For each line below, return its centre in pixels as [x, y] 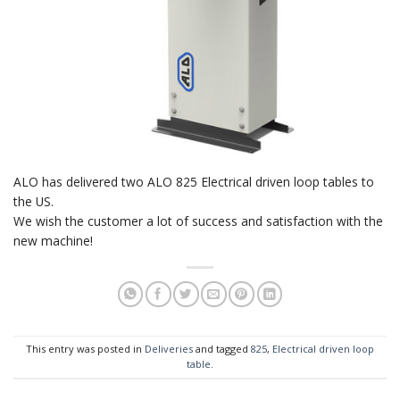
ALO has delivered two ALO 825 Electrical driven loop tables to [194, 181]
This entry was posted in [85, 349]
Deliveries [169, 349]
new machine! [53, 240]
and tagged [222, 349]
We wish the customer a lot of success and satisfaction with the [198, 221]
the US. [33, 201]
